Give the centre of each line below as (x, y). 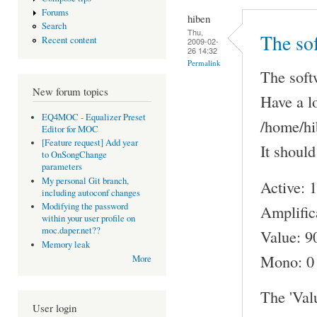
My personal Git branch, (85, 180)
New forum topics (70, 92)
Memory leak (65, 244)
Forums (55, 12)
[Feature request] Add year (90, 143)
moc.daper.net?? (71, 231)
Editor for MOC (70, 129)
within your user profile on (88, 219)
